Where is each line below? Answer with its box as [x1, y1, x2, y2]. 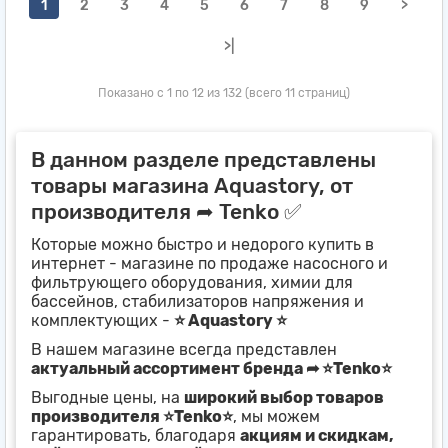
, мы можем [233, 407, 320, 427]
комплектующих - [31, 311, 174, 331]
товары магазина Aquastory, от [31, 174, 353, 199]
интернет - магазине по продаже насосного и [31, 254, 388, 274]
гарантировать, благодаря [31, 426, 240, 446]
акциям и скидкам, [240, 426, 394, 446]
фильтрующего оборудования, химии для [31, 273, 353, 293]
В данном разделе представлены [31, 148, 376, 173]
